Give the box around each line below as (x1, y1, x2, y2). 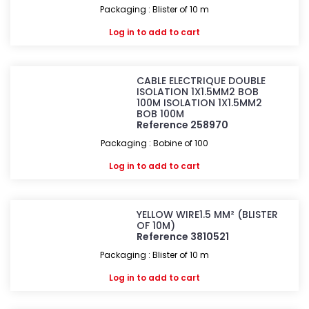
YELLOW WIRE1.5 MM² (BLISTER (137, 208, 279, 221)
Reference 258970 (137, 118, 229, 132)
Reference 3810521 (137, 230, 230, 243)
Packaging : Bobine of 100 (101, 137, 208, 149)
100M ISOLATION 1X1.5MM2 (137, 96, 263, 110)
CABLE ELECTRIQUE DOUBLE (137, 74, 266, 88)
